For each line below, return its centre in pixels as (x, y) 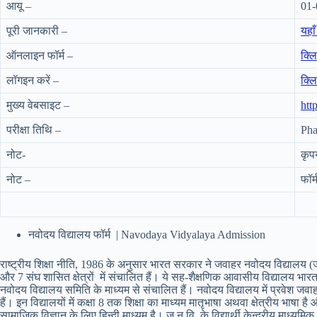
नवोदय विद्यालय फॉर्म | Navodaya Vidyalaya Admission (147, 235)
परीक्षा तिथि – (34, 130)
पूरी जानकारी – (37, 31)
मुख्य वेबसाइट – (38, 105)
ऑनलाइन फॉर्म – (40, 56)
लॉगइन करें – (33, 80)
